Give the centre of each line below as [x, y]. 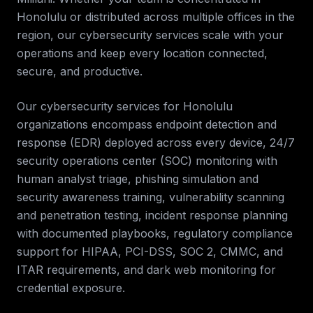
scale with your [241, 35]
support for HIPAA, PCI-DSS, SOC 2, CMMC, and [150, 252]
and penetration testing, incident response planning [152, 215]
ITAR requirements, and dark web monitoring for [146, 270]
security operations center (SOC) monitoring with [147, 161]
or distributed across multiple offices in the [181, 17]
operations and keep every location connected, [142, 53]
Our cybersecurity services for [100, 106]
